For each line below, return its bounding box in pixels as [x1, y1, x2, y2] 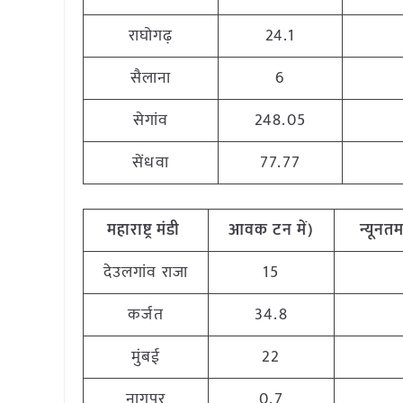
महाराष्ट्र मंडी [106, 217, 181, 244]
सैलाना [130, 65, 172, 92]
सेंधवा [132, 149, 169, 176]
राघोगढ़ [128, 22, 174, 49]
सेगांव [132, 107, 169, 134]
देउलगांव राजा [103, 259, 188, 286]
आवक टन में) [228, 217, 314, 244]
